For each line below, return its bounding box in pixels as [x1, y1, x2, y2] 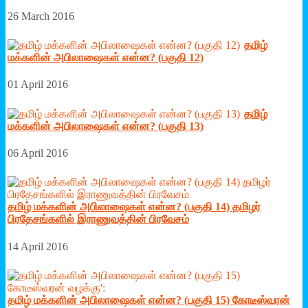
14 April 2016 [8, 240, 68, 252]
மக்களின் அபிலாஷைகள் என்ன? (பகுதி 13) [8, 120, 203, 132]
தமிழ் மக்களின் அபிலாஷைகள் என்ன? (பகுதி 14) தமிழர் [8, 201, 261, 213]
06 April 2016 [8, 147, 68, 159]
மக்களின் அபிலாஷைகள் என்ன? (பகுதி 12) [8, 52, 203, 64]
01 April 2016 [8, 78, 68, 91]
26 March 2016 [8, 10, 74, 22]
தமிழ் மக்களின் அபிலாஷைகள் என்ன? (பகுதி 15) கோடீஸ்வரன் [8, 294, 290, 306]
